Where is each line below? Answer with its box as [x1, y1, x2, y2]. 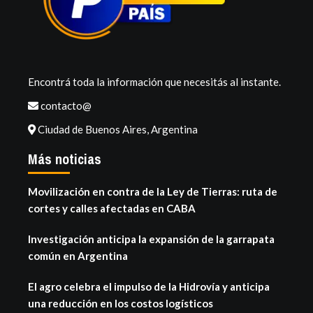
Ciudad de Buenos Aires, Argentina [36, 122, 198, 136]
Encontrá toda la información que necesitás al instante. [28, 75, 281, 88]
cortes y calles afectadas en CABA [28, 201, 196, 214]
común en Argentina [28, 249, 128, 262]
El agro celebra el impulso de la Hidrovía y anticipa [28, 279, 270, 293]
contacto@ [38, 99, 92, 112]
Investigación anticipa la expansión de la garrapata [28, 232, 275, 245]
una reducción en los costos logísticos [28, 296, 213, 310]
